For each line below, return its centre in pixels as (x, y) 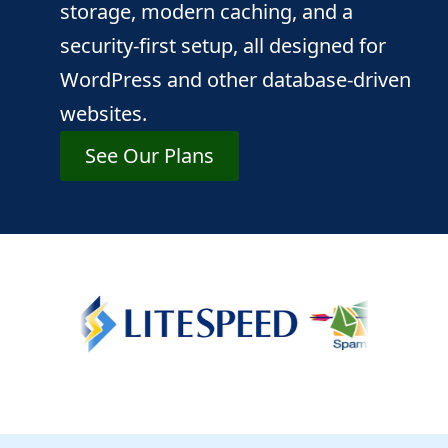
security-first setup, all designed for (223, 45)
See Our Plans (149, 155)
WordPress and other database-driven (235, 79)
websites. (103, 113)
